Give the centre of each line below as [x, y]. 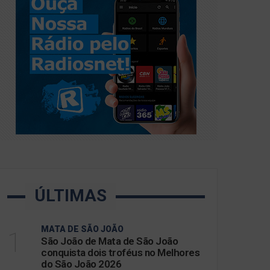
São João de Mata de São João [109, 241]
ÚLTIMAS [71, 196]
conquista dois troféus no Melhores [120, 253]
